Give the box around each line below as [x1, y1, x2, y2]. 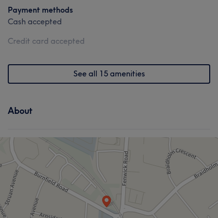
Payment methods [8, 5, 73, 15]
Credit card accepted [8, 36, 85, 46]
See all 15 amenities [73, 69, 145, 78]
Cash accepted [8, 17, 62, 26]
